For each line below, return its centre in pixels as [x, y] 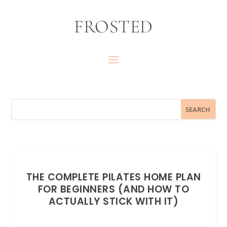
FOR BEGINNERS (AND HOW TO [113, 189]
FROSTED [113, 27]
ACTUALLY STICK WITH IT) [113, 201]
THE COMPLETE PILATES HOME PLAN [113, 177]
